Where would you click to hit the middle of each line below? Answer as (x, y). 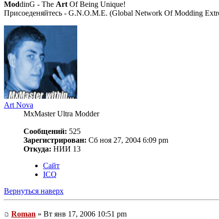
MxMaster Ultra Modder (61, 114)
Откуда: (37, 149)
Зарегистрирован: (55, 140)
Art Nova (19, 105)
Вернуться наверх (34, 191)
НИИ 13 (66, 149)
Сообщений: (45, 131)
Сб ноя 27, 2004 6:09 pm (127, 140)
